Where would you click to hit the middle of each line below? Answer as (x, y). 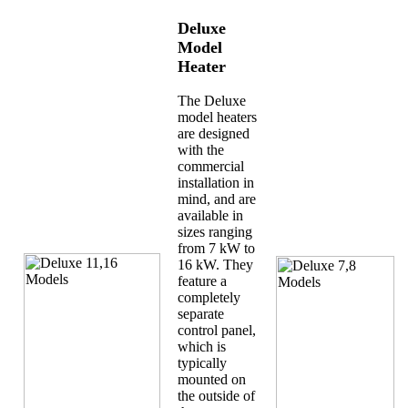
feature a (202, 280)
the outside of (216, 395)
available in (210, 215)
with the (201, 149)
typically (202, 362)
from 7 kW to (216, 248)
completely (209, 297)
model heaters (217, 117)
